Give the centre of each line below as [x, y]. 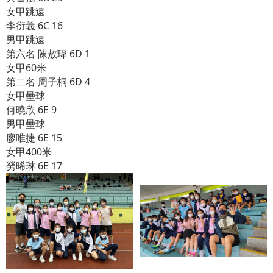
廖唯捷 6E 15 [34, 138]
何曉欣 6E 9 [31, 110]
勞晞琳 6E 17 [34, 166]
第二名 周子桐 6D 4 [48, 82]
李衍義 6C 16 [34, 26]
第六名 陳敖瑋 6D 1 [48, 54]
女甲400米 [29, 152]
